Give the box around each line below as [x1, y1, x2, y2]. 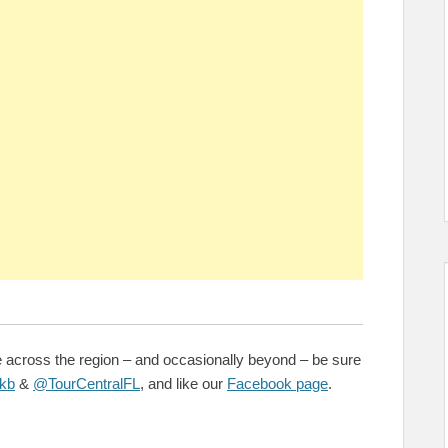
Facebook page [227, 374, 328, 392]
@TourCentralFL [33, 374, 140, 392]
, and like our [140, 374, 227, 392]
